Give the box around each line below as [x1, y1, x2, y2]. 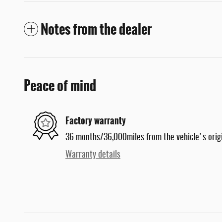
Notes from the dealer [41, 19, 152, 40]
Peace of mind [24, 75, 96, 97]
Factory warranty [65, 113, 126, 128]
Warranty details [65, 151, 120, 160]
